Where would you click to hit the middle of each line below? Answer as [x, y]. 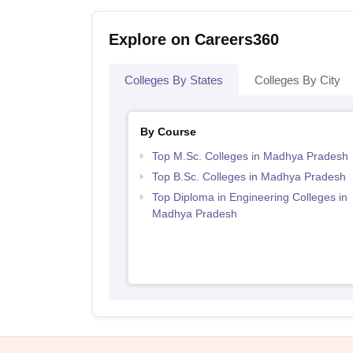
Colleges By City [297, 80]
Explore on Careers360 [194, 40]
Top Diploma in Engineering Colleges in [249, 197]
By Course [168, 132]
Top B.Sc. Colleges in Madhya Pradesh [249, 177]
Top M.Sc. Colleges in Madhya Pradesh [250, 156]
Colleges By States [174, 80]
